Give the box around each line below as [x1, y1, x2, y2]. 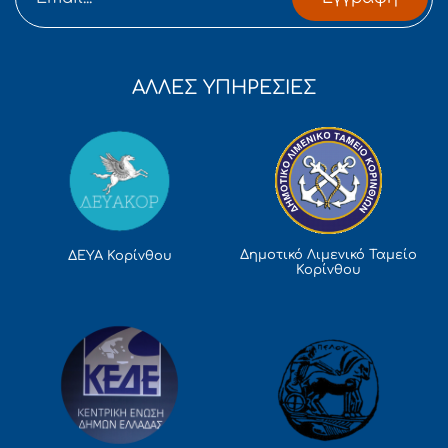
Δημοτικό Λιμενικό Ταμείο [240, 248, 417, 263]
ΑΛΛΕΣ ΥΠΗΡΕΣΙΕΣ [132, 76, 316, 98]
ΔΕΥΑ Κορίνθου [67, 249, 172, 264]
